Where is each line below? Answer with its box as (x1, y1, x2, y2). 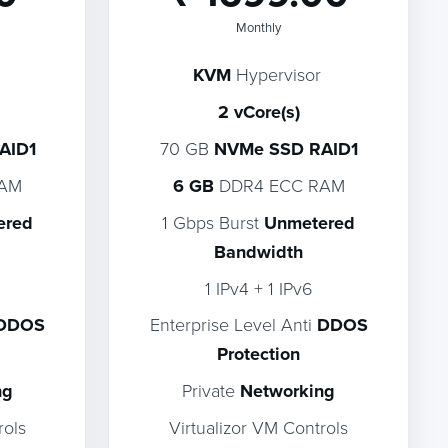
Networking (240, 378, 336, 404)
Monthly (236, 18, 282, 36)
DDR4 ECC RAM (213, 173, 345, 197)
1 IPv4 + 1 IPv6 (204, 276, 313, 300)
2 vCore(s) (217, 99, 300, 125)
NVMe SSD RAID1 (213, 136, 358, 162)
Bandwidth (214, 239, 304, 265)
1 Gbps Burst (162, 210, 265, 234)
